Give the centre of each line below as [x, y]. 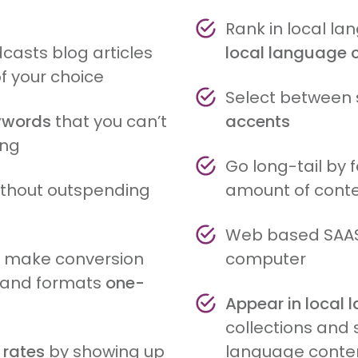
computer [265, 259]
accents [257, 121]
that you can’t [109, 121]
